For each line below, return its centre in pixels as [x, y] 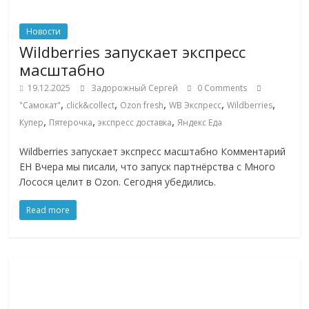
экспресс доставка [135, 122]
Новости [44, 31]
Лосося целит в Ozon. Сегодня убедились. [118, 181]
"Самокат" [40, 105]
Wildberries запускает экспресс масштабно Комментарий [153, 151]
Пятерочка [71, 122]
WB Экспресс [196, 105]
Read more [48, 210]
